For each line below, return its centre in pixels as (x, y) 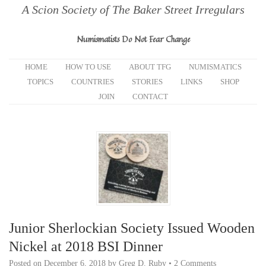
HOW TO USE (88, 67)
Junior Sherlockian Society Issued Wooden (132, 228)
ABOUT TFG (150, 67)
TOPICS (40, 82)
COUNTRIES (92, 82)
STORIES (147, 82)
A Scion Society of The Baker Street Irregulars (133, 9)
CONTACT (150, 96)
